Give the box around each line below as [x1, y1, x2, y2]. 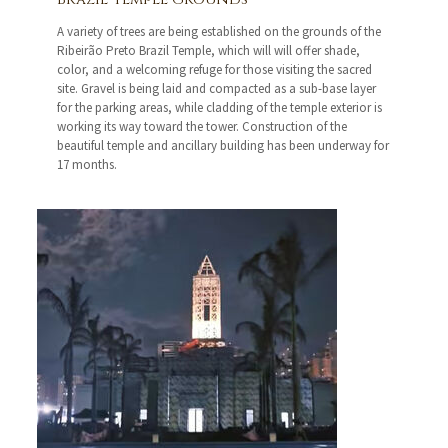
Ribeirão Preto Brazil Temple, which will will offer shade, [57, 42, 361, 60]
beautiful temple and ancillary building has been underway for [57, 137, 390, 155]
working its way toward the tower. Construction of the [57, 118, 348, 136]
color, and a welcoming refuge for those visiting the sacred [57, 61, 373, 79]
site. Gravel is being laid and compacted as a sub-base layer [57, 80, 377, 98]
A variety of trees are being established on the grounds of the [57, 23, 382, 41]
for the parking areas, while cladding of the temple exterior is [57, 99, 383, 117]
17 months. [57, 156, 118, 174]
